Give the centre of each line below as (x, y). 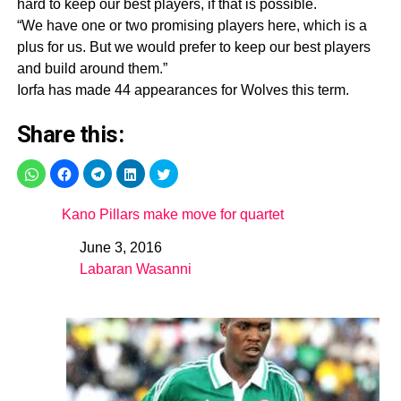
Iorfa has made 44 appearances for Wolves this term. (183, 90)
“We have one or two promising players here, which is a (192, 26)
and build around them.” (92, 68)
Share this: (70, 134)
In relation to (103, 273)
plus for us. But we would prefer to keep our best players (193, 47)
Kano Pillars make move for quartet (172, 214)
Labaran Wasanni (135, 269)
